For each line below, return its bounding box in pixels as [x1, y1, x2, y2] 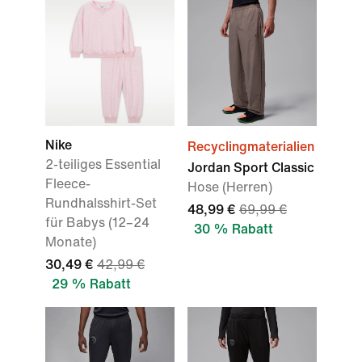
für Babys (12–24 [45, 216, 149, 229]
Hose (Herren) [187, 180, 272, 194]
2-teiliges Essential [45, 158, 161, 171]
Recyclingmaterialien [187, 140, 314, 154]
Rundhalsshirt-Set [45, 196, 157, 210]
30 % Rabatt [194, 222, 273, 236]
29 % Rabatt [52, 277, 131, 291]
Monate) [45, 235, 96, 249]
